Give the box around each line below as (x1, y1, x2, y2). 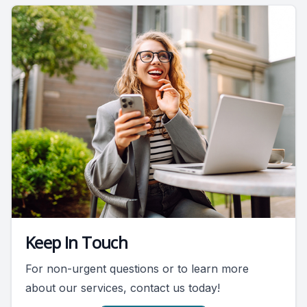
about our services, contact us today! (25, 281, 220, 295)
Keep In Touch (25, 231, 128, 254)
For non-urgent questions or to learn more (25, 262, 249, 276)
